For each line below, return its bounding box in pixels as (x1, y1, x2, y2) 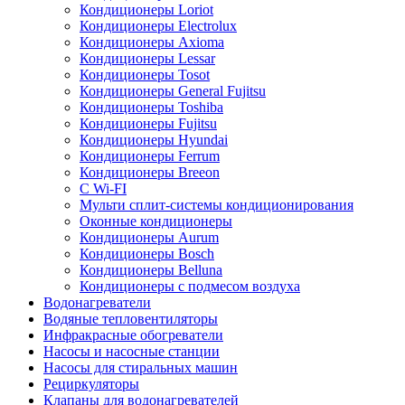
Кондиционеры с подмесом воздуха (80, 278, 300, 294)
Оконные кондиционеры (80, 212, 232, 229)
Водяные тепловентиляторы (43, 310, 218, 326)
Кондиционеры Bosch (80, 245, 214, 261)
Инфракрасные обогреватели (43, 326, 223, 343)
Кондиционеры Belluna (80, 261, 222, 278)
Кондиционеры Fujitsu (80, 115, 217, 131)
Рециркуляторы (43, 375, 139, 391)
